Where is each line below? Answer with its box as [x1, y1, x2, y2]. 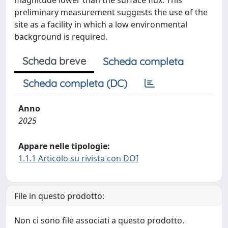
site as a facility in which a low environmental [14, 19, 187, 30]
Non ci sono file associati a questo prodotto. [14, 215, 184, 226]
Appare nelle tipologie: [18, 140, 110, 152]
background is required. [14, 31, 107, 42]
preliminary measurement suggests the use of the [14, 7, 208, 18]
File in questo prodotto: [14, 190, 104, 202]
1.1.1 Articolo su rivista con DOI [18, 153, 138, 164]
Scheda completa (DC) [23, 77, 127, 90]
